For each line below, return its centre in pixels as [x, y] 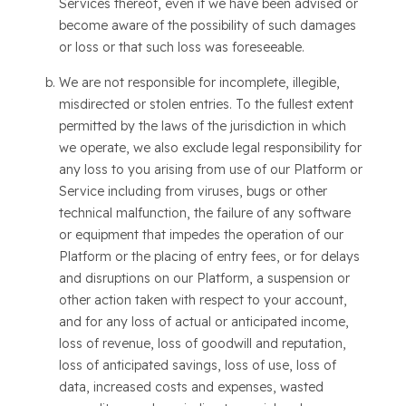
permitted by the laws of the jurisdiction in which [202, 126]
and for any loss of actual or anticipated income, [203, 322]
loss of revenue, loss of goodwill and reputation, [202, 343]
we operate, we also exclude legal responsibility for [210, 148]
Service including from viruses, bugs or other [193, 191]
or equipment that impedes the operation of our [201, 235]
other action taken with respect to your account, [203, 300]
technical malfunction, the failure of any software [204, 213]
